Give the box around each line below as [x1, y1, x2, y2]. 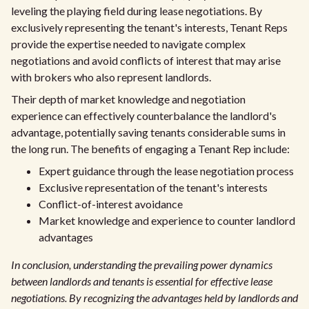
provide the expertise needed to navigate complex [11, 37, 246, 50]
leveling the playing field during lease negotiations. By [11, 4, 262, 17]
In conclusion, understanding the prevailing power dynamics [11, 258, 272, 271]
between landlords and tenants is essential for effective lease [11, 275, 272, 288]
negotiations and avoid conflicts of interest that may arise [11, 54, 281, 67]
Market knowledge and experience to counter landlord [39, 214, 295, 227]
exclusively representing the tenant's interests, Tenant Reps [11, 21, 288, 34]
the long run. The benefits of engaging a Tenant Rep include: [11, 142, 290, 155]
